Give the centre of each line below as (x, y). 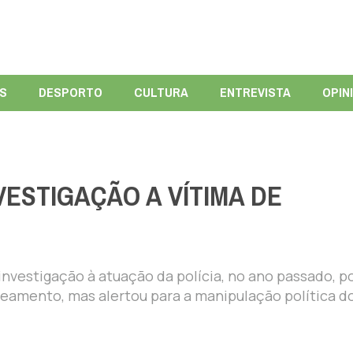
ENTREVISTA (255, 92)
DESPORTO (70, 92)
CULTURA (161, 92)
